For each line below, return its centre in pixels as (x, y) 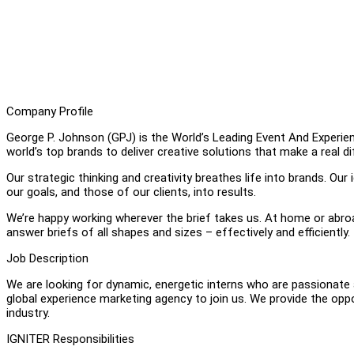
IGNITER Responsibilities (70, 339)
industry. (28, 313)
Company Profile (50, 111)
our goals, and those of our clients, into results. (133, 192)
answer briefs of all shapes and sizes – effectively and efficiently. (178, 232)
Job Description (47, 258)
